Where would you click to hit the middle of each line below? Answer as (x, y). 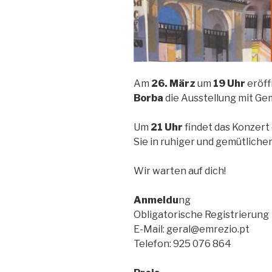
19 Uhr (229, 83)
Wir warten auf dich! (180, 171)
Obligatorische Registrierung (201, 214)
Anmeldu (156, 200)
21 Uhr (167, 127)
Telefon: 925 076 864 (182, 243)
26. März (173, 83)
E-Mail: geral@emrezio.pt (192, 229)
